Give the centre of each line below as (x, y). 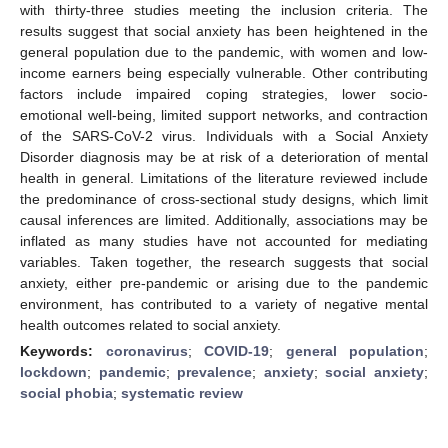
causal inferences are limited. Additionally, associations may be (224, 219)
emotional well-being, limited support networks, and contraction (224, 114)
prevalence (215, 371)
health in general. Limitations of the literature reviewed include (224, 177)
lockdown (53, 371)
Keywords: (63, 350)
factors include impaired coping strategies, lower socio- (224, 93)
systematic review (182, 392)
